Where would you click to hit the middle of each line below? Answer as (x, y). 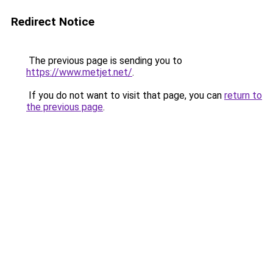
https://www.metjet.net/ (79, 72)
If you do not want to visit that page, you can (125, 95)
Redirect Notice (53, 22)
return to (243, 95)
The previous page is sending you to (104, 61)
